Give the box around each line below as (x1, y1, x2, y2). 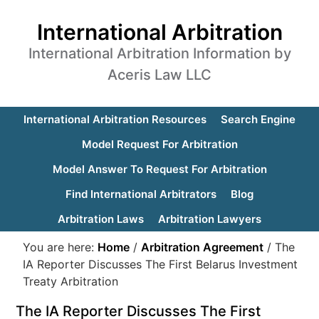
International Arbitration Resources (23, 113, 206, 126)
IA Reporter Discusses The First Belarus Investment (23, 257, 298, 271)
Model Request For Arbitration (81, 137, 238, 151)
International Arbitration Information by (28, 45, 291, 62)
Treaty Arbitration (23, 274, 119, 288)
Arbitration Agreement (141, 240, 264, 254)
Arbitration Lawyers (158, 212, 261, 226)
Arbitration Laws (58, 212, 144, 226)
